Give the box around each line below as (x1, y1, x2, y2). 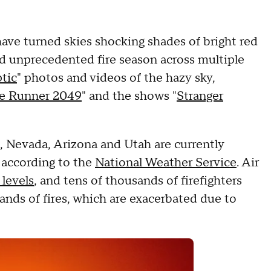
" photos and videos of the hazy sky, (17, 70, 215, 86)
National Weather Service (95, 155, 237, 171)
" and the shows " (82, 88, 177, 104)
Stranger (177, 88, 223, 104)
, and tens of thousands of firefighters (34, 173, 242, 189)
